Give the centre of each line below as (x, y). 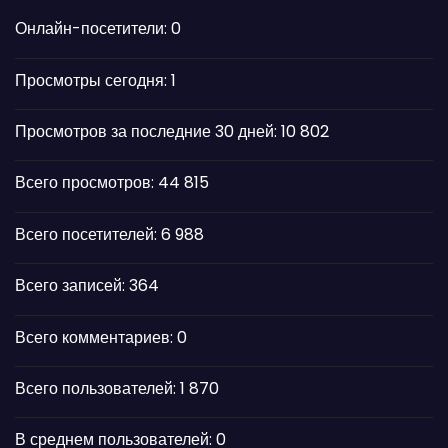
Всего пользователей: (97, 388)
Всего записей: (72, 286)
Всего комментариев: (96, 337)
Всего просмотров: (86, 183)
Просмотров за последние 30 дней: (148, 132)
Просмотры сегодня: (93, 80)
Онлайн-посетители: (93, 29)
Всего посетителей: (88, 234)
